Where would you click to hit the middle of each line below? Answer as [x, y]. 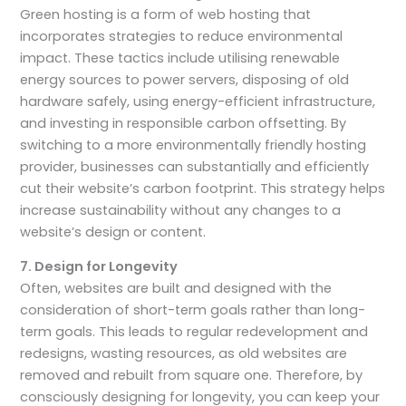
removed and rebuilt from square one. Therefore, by [192, 376]
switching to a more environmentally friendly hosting [193, 145]
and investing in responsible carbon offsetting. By [184, 123]
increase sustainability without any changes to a [181, 210]
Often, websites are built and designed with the [176, 289]
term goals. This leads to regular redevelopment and [194, 332]
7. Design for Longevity [99, 267]
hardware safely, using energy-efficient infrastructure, [198, 101]
